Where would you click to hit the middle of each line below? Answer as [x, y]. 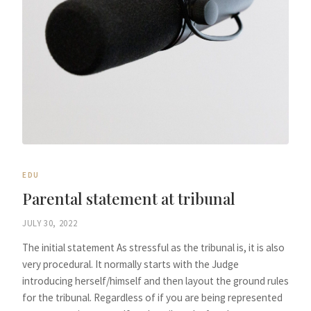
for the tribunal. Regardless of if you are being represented [152, 297]
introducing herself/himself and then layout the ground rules [155, 280]
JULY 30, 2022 [50, 222]
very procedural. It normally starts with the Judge [131, 264]
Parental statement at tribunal [129, 199]
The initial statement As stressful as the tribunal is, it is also [153, 247]
